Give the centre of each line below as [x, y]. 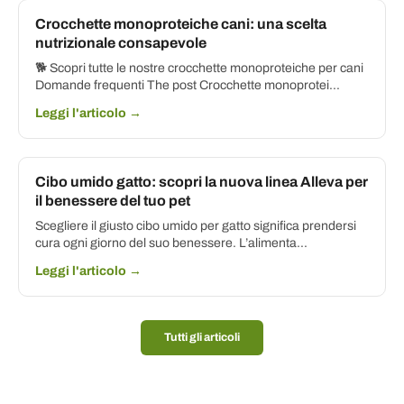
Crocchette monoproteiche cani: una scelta [181, 24]
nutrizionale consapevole [121, 43]
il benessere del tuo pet [113, 201]
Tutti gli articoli [202, 338]
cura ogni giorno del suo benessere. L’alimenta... [171, 243]
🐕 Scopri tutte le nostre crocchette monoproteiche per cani [199, 69]
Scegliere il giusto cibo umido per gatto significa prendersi [196, 226]
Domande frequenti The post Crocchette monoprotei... [188, 86]
